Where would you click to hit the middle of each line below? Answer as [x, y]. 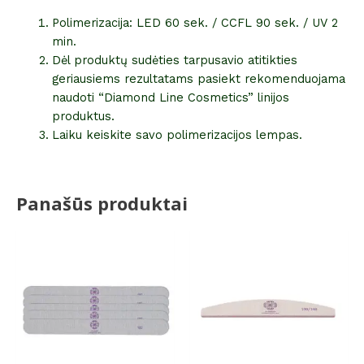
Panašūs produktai [102, 203]
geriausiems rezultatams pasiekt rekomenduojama [198, 79]
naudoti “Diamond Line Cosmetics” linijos [170, 98]
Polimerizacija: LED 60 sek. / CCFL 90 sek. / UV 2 [195, 23]
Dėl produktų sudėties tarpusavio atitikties [174, 61]
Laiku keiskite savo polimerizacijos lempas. [177, 135]
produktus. [83, 117]
